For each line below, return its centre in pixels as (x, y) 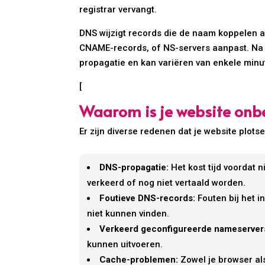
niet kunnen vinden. (128, 214)
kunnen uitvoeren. (125, 245)
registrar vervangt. (118, 10)
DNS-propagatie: (134, 168)
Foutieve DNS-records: (148, 198)
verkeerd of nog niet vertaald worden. (167, 183)
